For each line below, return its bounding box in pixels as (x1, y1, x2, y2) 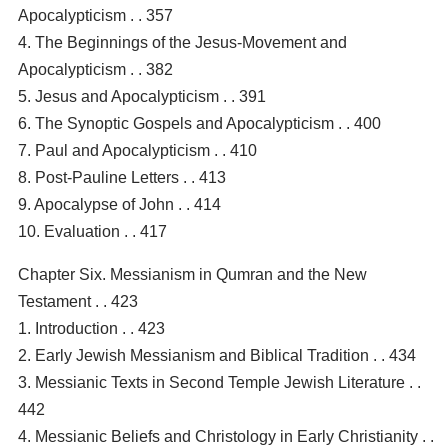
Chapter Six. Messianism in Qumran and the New (18, 265, 367, 283)
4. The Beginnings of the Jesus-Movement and (18, 33, 347, 51)
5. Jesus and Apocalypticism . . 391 (18, 87, 266, 105)
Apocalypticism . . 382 (18, 60, 173, 78)
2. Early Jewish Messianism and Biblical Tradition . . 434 (18, 346, 416, 364)
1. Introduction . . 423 (18, 319, 165, 337)
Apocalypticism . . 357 (18, 6, 173, 24)
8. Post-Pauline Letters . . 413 (18, 168, 226, 186)
